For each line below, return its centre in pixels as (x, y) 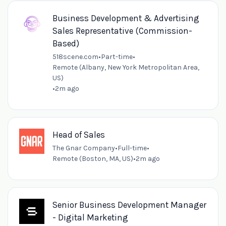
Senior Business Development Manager (129, 205)
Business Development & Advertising (126, 18)
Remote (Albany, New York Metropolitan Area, (126, 67)
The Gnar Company (83, 148)
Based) (66, 43)
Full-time (132, 148)
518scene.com (75, 56)
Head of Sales (78, 134)
